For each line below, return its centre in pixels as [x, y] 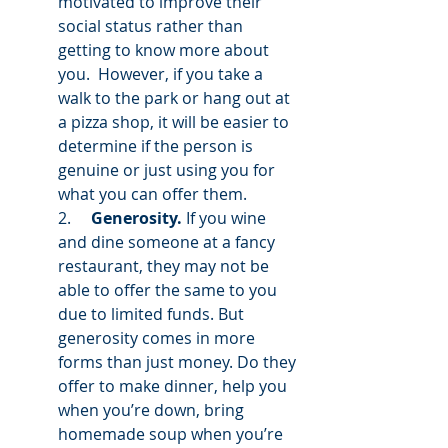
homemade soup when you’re [172, 434]
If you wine [226, 218]
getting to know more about [165, 50]
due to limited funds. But [153, 314]
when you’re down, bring [153, 410]
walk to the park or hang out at [176, 98]
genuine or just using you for [168, 170]
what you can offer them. [156, 194]
